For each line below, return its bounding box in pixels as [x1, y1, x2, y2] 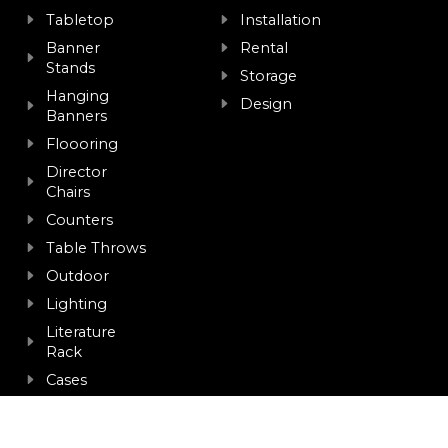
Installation [240, 10, 322, 29]
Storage [240, 66, 298, 85]
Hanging [46, 86, 110, 105]
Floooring [46, 134, 119, 153]
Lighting [46, 294, 108, 313]
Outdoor [46, 266, 110, 285]
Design [240, 94, 293, 113]
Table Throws [46, 238, 147, 257]
